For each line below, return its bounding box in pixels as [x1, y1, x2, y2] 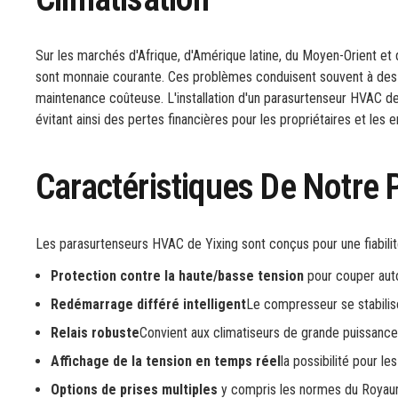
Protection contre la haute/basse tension [51, 267, 304, 284]
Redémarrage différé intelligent [51, 296, 246, 313]
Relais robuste [51, 324, 139, 341]
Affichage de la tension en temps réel [51, 353, 281, 370]
